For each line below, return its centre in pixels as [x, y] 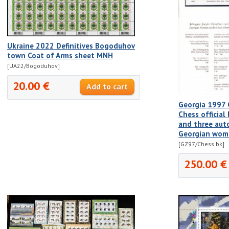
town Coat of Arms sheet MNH [60, 55]
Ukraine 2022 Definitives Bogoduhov [71, 45]
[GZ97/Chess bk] [201, 144]
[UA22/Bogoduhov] [33, 65]
